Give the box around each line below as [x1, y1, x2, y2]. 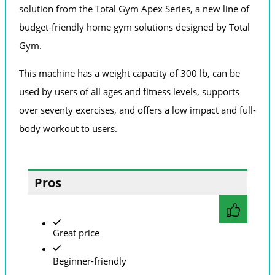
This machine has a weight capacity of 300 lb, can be [19, 67, 240, 79]
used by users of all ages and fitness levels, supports [19, 85, 239, 98]
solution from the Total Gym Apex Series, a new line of [19, 2, 249, 15]
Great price [53, 227, 99, 239]
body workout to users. [19, 122, 117, 134]
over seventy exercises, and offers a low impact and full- [19, 104, 256, 116]
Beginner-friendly [53, 255, 126, 267]
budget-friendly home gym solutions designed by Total [19, 21, 250, 33]
